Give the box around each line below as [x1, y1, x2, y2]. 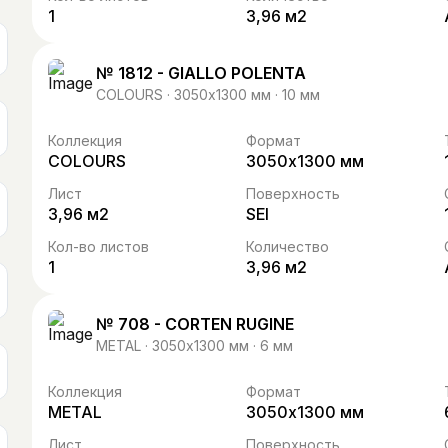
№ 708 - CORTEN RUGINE [96, 313, 294, 334]
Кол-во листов [48, 238, 149, 255]
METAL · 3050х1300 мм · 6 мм [96, 336, 293, 354]
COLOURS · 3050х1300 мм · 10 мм [96, 85, 320, 103]
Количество [246, 238, 329, 255]
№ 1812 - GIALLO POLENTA [96, 62, 306, 83]
